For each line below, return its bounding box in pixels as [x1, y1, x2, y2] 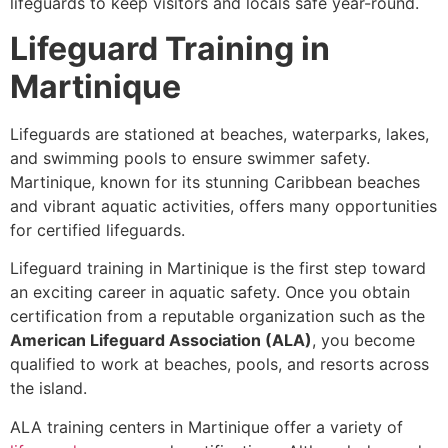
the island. [10, 378, 87, 399]
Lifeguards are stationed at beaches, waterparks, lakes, [10, 123, 429, 144]
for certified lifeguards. [10, 219, 185, 240]
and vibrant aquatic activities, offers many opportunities [10, 195, 437, 216]
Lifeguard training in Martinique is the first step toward [10, 258, 426, 279]
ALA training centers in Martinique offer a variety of [10, 416, 403, 437]
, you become [312, 330, 415, 351]
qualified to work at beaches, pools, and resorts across [10, 354, 429, 375]
